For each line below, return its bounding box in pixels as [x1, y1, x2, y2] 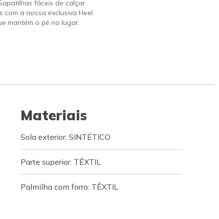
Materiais [20, 107, 87, 124]
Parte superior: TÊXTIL [20, 157, 101, 167]
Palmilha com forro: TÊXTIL [20, 182, 118, 192]
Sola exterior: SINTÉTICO [20, 132, 110, 142]
